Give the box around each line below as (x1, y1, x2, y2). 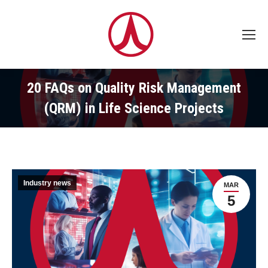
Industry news (23, 179, 71, 187)
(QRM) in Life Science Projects (44, 100, 224, 117)
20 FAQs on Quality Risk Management (27, 80, 241, 96)
